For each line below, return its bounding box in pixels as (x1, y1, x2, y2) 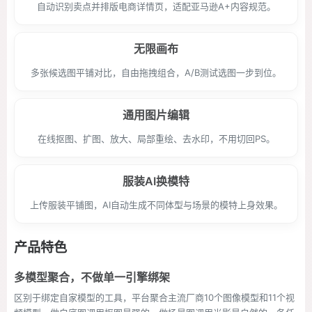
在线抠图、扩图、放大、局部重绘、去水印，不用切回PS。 (37, 133, 275, 144)
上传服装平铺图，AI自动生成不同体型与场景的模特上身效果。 (29, 199, 283, 210)
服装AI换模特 (123, 174, 189, 188)
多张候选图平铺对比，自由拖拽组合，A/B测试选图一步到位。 (31, 67, 281, 78)
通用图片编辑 (123, 108, 189, 122)
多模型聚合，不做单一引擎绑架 (14, 270, 170, 284)
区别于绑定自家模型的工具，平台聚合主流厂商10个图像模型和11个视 (14, 292, 295, 303)
